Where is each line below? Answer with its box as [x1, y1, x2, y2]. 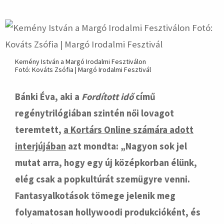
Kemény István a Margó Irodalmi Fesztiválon [15, 57, 146, 66]
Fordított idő [81, 91, 133, 102]
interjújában [15, 140, 66, 152]
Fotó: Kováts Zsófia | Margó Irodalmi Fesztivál [15, 65, 151, 74]
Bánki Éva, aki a [15, 91, 81, 102]
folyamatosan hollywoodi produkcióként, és [15, 206, 200, 218]
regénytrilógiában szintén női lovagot [15, 107, 174, 119]
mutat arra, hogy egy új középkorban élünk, [15, 157, 197, 168]
